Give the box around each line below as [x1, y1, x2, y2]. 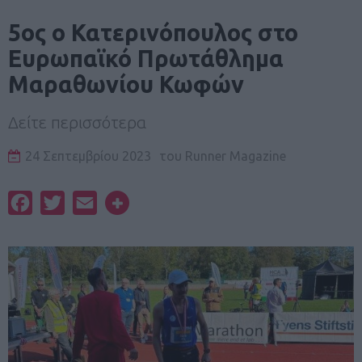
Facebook [32, 195, 88, 210]
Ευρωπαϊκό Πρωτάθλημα [8, 44, 284, 71]
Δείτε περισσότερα [8, 112, 146, 132]
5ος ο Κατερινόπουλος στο [8, 19, 298, 45]
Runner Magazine [182, 148, 286, 163]
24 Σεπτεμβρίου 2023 [25, 148, 151, 163]
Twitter [65, 195, 107, 210]
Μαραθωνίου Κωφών [8, 70, 244, 97]
